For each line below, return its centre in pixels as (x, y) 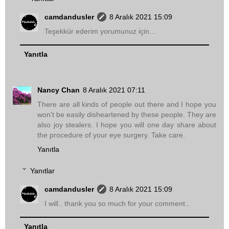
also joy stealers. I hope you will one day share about (127, 124)
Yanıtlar (43, 170)
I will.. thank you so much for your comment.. (117, 203)
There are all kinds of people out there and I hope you (127, 104)
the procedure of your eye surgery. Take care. (111, 135)
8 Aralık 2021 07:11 (114, 90)
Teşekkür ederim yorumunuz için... (100, 31)
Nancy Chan (59, 90)
